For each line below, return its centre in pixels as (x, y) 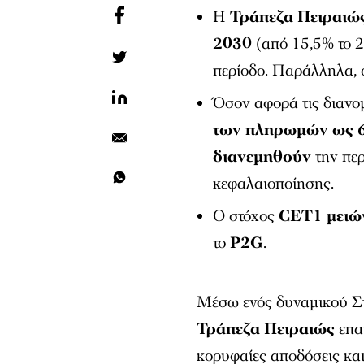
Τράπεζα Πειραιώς (266, 329)
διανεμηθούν (262, 156)
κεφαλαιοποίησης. (276, 183)
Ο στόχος (246, 216)
